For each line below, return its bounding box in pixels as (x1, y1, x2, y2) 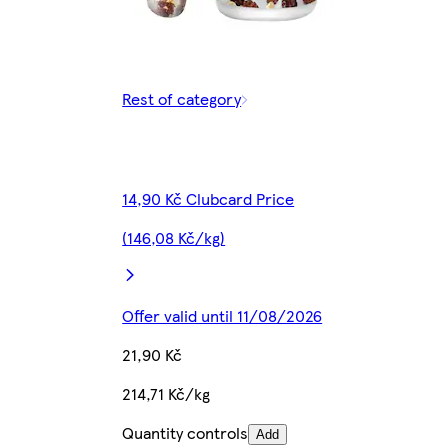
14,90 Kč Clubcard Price (122, 186, 295, 210)
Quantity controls (122, 420, 249, 444)
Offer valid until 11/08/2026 (122, 303, 323, 327)
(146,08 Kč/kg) (122, 225, 226, 249)
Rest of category (122, 86, 242, 110)
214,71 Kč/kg (122, 381, 211, 405)
